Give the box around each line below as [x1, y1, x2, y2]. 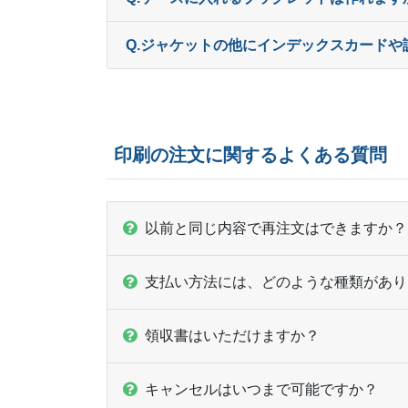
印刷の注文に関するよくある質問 [114, 144, 387, 165]
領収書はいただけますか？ [145, 327, 320, 343]
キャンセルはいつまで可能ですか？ [145, 381, 378, 397]
